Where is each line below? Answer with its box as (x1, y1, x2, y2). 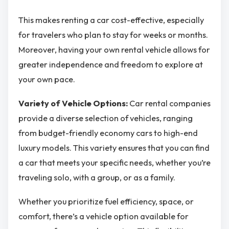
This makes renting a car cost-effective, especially (18, 14, 204, 25)
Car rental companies (129, 98, 211, 108)
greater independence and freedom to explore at (18, 59, 203, 70)
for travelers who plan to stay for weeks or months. (18, 29, 208, 40)
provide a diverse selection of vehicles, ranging (18, 112, 193, 123)
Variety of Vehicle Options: (18, 98, 129, 108)
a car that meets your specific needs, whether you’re (18, 157, 211, 168)
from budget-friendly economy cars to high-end (18, 127, 198, 138)
